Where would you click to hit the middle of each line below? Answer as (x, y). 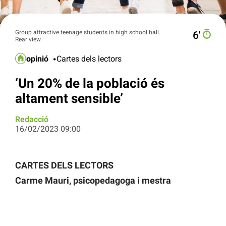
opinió (38, 59)
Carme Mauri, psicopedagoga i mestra (93, 181)
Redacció (32, 120)
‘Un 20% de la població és (90, 83)
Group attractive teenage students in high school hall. (88, 32)
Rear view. (29, 39)
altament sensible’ (69, 98)
